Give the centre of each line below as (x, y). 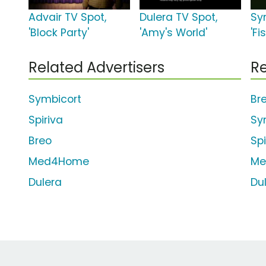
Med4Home (59, 162)
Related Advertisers (96, 68)
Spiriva (46, 120)
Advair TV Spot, (67, 18)
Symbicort (55, 99)
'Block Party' (59, 33)
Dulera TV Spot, (179, 18)
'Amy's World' (174, 33)
